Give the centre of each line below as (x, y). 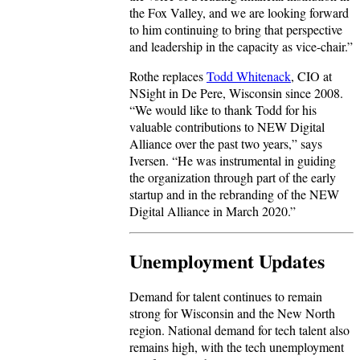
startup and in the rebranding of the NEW (234, 194)
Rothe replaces (168, 76)
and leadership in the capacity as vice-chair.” (241, 47)
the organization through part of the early (233, 178)
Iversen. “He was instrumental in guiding (233, 161)
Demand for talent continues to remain (226, 297)
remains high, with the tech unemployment (237, 347)
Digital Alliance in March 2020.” (213, 211)
